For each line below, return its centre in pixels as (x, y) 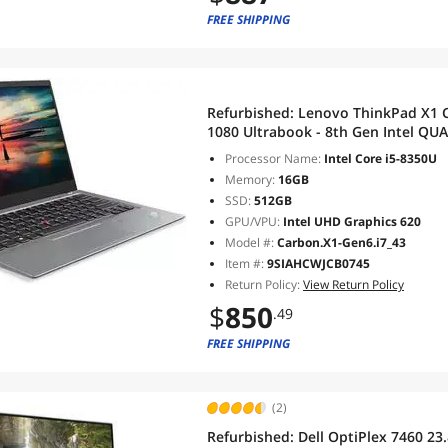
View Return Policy (353, 284)
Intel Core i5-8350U (379, 158)
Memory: (250, 179)
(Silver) (230, 169)
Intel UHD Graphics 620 (350, 221)
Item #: (246, 263)
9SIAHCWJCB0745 (318, 263)
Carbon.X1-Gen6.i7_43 (341, 242)
